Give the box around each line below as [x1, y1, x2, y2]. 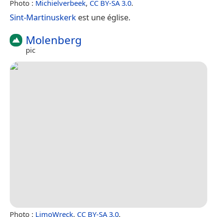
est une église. [76, 11, 130, 23]
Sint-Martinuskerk [10, 11, 76, 23]
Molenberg [26, 32, 82, 47]
